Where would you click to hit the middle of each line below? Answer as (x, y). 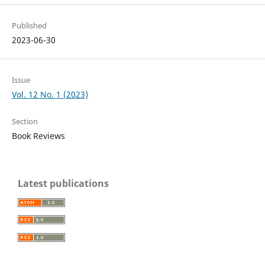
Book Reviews (38, 135)
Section (25, 121)
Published (29, 26)
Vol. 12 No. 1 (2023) (50, 94)
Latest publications (63, 183)
